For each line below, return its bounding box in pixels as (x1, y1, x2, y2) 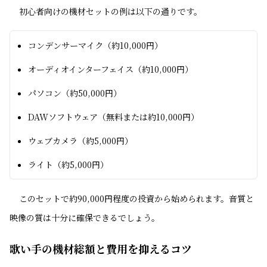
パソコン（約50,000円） (28, 87, 122, 99)
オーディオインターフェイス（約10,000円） (28, 63, 193, 75)
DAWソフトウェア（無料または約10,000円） (28, 111, 199, 123)
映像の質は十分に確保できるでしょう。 (10, 212, 160, 223)
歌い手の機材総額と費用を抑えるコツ (10, 241, 192, 256)
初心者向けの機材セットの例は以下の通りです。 (19, 5, 202, 17)
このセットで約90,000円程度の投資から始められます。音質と (19, 193, 254, 204)
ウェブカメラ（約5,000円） (28, 135, 133, 147)
